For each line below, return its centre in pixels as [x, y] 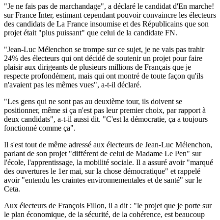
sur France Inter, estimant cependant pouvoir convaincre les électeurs [110, 15]
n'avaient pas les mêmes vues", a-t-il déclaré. [73, 84]
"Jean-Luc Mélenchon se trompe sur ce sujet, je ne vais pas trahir [104, 49]
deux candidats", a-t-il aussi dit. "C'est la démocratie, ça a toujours [106, 119]
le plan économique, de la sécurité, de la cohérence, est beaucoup [104, 214]
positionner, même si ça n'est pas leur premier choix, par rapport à [105, 110]
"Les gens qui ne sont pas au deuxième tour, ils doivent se [93, 101]
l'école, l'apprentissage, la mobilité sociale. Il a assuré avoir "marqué [109, 162]
